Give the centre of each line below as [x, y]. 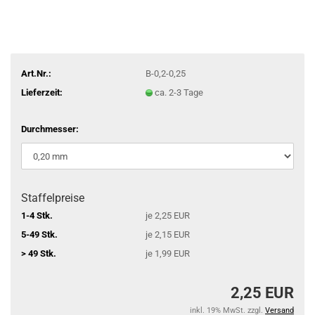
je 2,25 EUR [167, 215]
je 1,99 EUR [167, 253]
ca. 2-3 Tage [179, 92]
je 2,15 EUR [167, 234]
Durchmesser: [50, 129]
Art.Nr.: [36, 73]
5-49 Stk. [39, 234]
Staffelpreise [53, 198]
